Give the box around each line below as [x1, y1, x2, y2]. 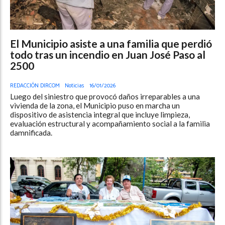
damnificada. [10, 128, 52, 137]
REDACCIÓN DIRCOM [10, 80, 60, 90]
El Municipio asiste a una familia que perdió [10, 37, 212, 50]
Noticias [65, 80, 84, 90]
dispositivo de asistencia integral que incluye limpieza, [10, 109, 190, 119]
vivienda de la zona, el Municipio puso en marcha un [10, 100, 180, 110]
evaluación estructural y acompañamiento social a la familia [10, 119, 210, 128]
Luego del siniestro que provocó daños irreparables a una [10, 91, 200, 101]
